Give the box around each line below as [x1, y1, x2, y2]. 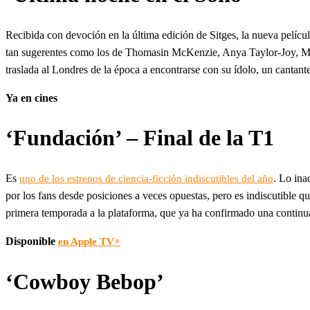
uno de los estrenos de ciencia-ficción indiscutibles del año [19, 173, 273, 184]
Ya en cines [6, 91, 57, 104]
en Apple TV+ [58, 236, 120, 247]
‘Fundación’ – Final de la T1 [6, 125, 274, 151]
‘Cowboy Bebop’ [6, 268, 164, 294]
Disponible [6, 235, 58, 247]
